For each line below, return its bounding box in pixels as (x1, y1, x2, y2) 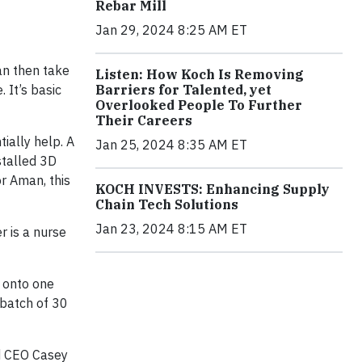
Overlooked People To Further (95, 96, 302, 113)
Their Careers (95, 112, 192, 128)
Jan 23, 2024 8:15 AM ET (95, 220, 247, 237)
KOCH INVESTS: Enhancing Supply (95, 180, 330, 197)
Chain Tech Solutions (95, 196, 238, 213)
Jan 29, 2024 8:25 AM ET (95, 21, 247, 38)
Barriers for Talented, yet (95, 81, 271, 98)
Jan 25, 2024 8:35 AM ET (95, 136, 247, 153)
